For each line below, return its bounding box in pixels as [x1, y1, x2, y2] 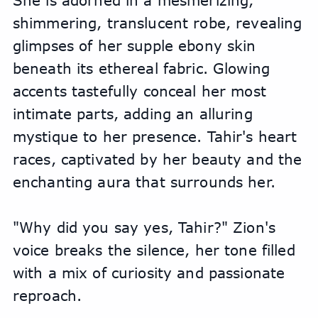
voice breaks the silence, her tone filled [12, 241, 295, 259]
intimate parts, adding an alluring [12, 105, 253, 123]
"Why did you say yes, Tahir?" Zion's [12, 219, 275, 236]
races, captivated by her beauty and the [12, 150, 302, 168]
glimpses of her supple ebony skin [12, 37, 256, 55]
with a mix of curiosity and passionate [12, 264, 285, 282]
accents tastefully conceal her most [12, 82, 266, 100]
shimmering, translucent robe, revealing [12, 14, 302, 32]
